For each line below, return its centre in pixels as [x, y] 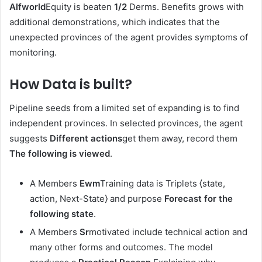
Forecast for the [199, 198]
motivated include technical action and [168, 232]
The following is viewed [60, 153]
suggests [30, 138]
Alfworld [27, 7]
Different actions [86, 138]
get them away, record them [180, 138]
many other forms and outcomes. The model [121, 247]
